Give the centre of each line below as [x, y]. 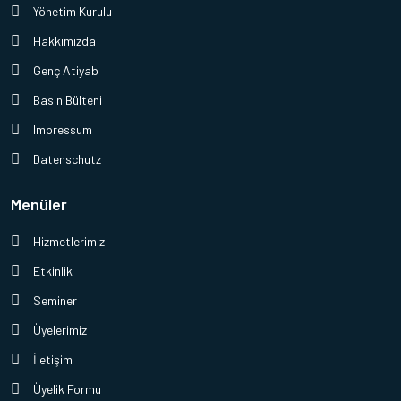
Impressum [63, 129]
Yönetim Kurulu [73, 11]
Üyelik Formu [67, 389]
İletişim [53, 359]
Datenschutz [67, 159]
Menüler [39, 204]
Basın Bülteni [68, 100]
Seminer [55, 300]
